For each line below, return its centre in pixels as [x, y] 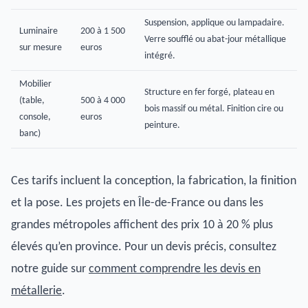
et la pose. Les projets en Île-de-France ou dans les [137, 203]
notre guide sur [50, 269]
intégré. [160, 56]
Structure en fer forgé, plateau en [209, 92]
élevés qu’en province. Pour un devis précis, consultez [144, 247]
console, [35, 117]
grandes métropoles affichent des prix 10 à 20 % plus [142, 225]
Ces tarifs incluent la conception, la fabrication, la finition [154, 181]
